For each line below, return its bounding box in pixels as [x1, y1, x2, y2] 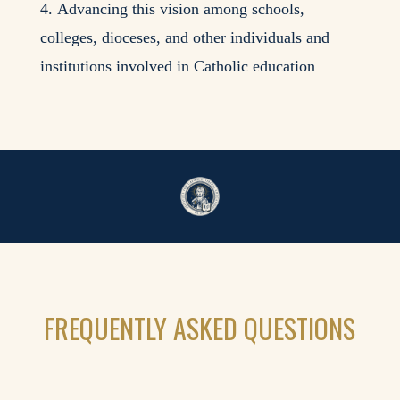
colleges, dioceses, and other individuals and [39, 28, 329, 46]
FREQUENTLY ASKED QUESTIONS [44, 308, 356, 349]
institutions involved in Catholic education [39, 56, 315, 75]
